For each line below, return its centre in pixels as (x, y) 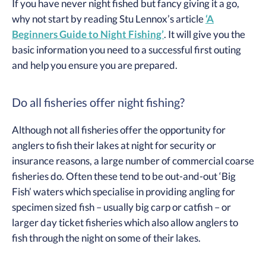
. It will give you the (205, 34)
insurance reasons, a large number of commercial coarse (133, 161)
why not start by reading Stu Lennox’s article (109, 19)
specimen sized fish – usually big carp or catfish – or (121, 207)
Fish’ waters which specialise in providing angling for (123, 192)
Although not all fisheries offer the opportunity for (119, 130)
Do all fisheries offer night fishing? (98, 102)
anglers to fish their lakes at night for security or (114, 145)
